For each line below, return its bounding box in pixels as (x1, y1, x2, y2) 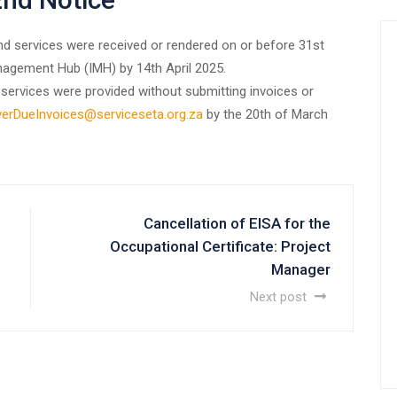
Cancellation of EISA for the (144, 214, 331, 232)
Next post (250, 288, 310, 305)
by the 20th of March (203, 105, 328, 122)
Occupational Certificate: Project (110, 237, 331, 255)
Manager (271, 260, 331, 278)
